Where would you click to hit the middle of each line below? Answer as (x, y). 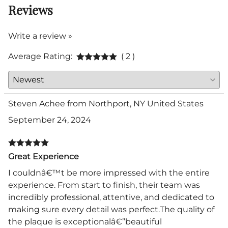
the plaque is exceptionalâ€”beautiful (85, 221)
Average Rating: (40, 56)
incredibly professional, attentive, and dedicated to (111, 197)
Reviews (31, 9)
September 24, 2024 (50, 120)
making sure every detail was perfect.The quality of (111, 209)
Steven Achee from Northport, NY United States (106, 103)
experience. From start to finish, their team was (104, 185)
